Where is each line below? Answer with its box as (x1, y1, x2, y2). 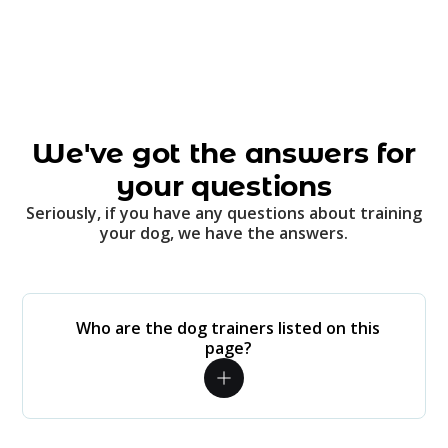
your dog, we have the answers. (100, 222, 348, 244)
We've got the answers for (32, 136, 416, 170)
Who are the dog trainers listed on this (76, 317, 380, 339)
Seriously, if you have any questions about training (26, 202, 422, 224)
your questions (116, 169, 332, 203)
